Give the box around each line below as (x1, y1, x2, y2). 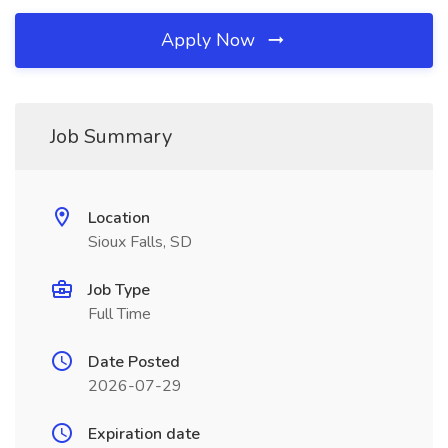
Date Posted (88, 351, 180, 373)
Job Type (88, 279, 150, 301)
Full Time (88, 303, 151, 325)
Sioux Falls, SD (88, 231, 192, 253)
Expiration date (88, 423, 200, 445)
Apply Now (161, 28, 260, 52)
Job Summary (50, 123, 172, 150)
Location (88, 207, 150, 229)
